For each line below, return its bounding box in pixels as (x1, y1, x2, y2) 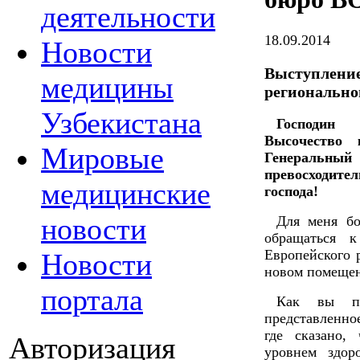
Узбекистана (41, 106, 202, 140)
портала (41, 283, 143, 317)
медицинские (41, 177, 211, 211)
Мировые (41, 141, 164, 175)
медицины (41, 71, 174, 104)
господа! (264, 183, 318, 200)
